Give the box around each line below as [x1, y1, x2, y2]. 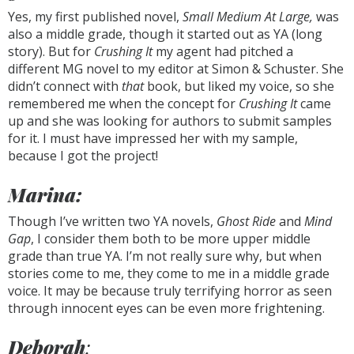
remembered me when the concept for [8, 95, 239, 112]
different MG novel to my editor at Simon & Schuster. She [8, 60, 344, 77]
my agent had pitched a [156, 43, 293, 60]
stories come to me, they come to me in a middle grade [8, 265, 330, 282]
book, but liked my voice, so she [144, 77, 334, 95]
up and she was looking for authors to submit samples [8, 112, 332, 130]
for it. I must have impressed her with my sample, [8, 130, 298, 147]
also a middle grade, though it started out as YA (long [8, 25, 322, 43]
